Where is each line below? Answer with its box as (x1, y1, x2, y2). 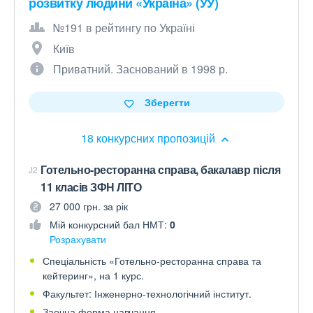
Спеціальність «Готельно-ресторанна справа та (43, 254, 261, 268)
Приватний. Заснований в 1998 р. (53, 61, 228, 77)
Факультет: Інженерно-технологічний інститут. (43, 286, 252, 300)
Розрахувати (50, 232, 106, 246)
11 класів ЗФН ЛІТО (41, 179, 141, 195)
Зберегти (144, 95, 190, 109)
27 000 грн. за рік (50, 199, 128, 213)
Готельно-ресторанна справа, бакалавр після (41, 161, 280, 177)
